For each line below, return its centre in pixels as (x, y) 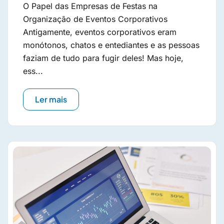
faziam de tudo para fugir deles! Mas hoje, (103, 58)
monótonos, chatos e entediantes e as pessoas (111, 45)
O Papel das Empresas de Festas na (90, 6)
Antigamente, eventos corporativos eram (100, 32)
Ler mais (51, 99)
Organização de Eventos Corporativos (95, 19)
